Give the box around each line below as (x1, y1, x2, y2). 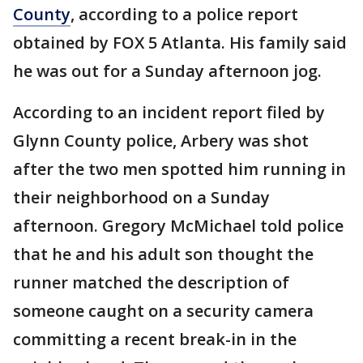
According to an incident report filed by (13, 101, 325, 124)
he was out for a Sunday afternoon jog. (13, 60, 322, 83)
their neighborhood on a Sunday (13, 186, 270, 209)
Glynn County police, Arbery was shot (13, 130, 309, 152)
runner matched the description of (13, 271, 289, 294)
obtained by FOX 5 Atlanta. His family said (13, 32, 347, 54)
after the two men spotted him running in (13, 158, 346, 181)
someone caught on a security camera (13, 300, 314, 322)
